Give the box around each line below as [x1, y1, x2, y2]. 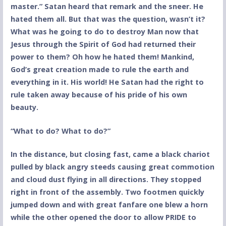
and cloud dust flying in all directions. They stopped [10, 175, 201, 185]
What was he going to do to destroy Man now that [10, 26, 199, 36]
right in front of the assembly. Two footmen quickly [10, 187, 204, 197]
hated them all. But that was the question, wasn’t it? [10, 14, 205, 24]
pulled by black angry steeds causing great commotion [10, 162, 214, 172]
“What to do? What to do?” [10, 126, 110, 136]
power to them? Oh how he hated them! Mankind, [10, 51, 194, 62]
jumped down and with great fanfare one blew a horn [10, 200, 208, 210]
